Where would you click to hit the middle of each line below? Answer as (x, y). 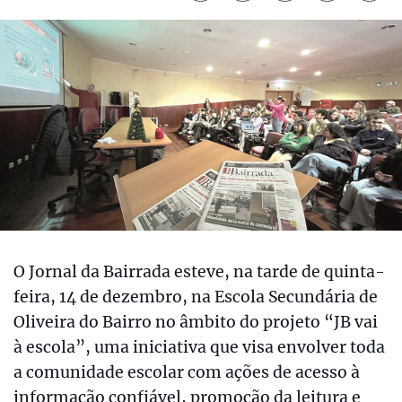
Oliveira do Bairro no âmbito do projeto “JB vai (196, 323)
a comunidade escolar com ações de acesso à (187, 373)
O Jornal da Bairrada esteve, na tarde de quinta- (199, 272)
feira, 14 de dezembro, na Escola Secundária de (196, 297)
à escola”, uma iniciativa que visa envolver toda (199, 348)
